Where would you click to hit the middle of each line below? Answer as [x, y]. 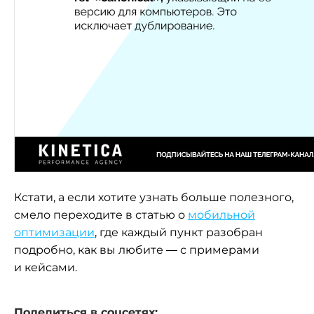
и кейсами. [46, 267]
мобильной [221, 214]
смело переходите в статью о [101, 214]
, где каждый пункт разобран [179, 232]
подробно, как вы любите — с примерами [137, 250]
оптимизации [54, 232]
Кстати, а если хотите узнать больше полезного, [154, 197]
